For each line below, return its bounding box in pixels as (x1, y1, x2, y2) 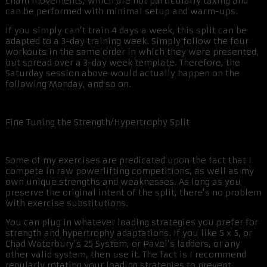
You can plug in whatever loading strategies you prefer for (5, 217, 258, 228)
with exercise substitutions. (5, 198, 128, 209)
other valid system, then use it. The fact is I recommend (5, 249, 246, 260)
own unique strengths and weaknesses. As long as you (5, 176, 241, 188)
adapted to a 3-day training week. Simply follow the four (5, 36, 249, 47)
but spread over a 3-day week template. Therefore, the (5, 57, 240, 69)
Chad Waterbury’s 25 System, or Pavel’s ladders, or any (5, 238, 240, 250)
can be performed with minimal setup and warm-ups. (5, 6, 238, 17)
